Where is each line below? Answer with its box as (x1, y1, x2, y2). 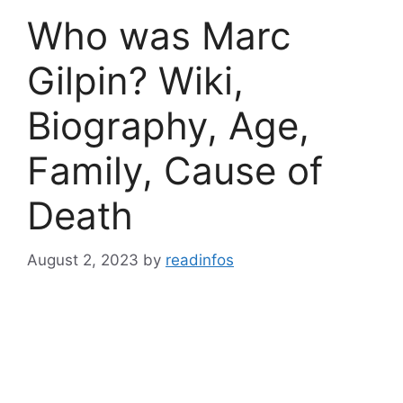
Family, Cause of (27, 148, 323, 193)
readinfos (166, 250, 234, 269)
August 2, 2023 (27, 250, 139, 269)
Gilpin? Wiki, (27, 58, 244, 103)
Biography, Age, (27, 103, 309, 148)
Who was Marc (27, 13, 291, 58)
